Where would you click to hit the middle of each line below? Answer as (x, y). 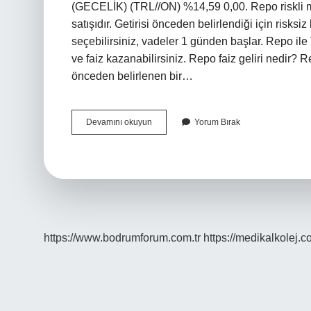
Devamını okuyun (119, 122)
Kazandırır (171, 146)
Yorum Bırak (217, 122)
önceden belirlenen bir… (132, 76)
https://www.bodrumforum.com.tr (122, 238)
